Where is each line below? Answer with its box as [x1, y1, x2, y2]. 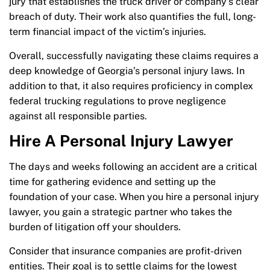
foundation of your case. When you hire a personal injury [9, 191, 259, 203]
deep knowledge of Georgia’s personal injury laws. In [9, 65, 245, 77]
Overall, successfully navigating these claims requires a [9, 50, 259, 62]
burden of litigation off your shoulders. [9, 221, 181, 233]
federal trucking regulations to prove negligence [9, 95, 226, 107]
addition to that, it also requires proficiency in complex [9, 80, 253, 92]
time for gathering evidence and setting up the [9, 176, 216, 188]
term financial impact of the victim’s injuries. [9, 26, 206, 38]
